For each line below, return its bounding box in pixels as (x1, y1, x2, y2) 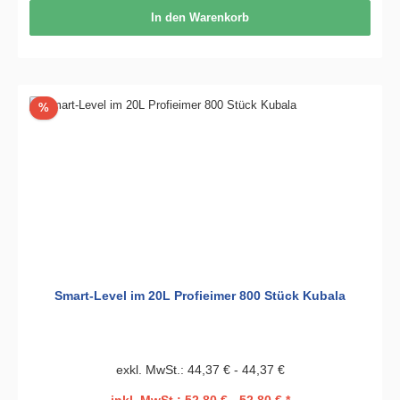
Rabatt (47, 100, 83, 114)
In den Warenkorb (151, 11, 249, 25)
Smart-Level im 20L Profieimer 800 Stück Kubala (54, 288, 346, 304)
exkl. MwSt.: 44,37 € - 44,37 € (115, 362, 285, 378)
